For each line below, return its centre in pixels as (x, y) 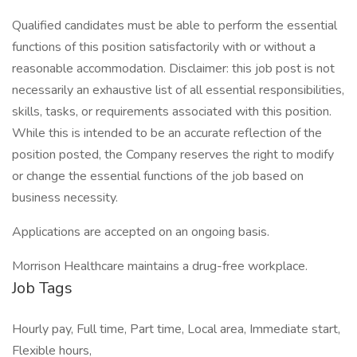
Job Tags (42, 288)
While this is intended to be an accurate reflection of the (167, 133)
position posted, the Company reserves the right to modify (173, 155)
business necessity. (67, 198)
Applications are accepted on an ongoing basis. (142, 232)
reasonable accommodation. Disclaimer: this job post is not (173, 69)
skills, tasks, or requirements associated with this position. (172, 112)
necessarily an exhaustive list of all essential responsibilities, (178, 90)
